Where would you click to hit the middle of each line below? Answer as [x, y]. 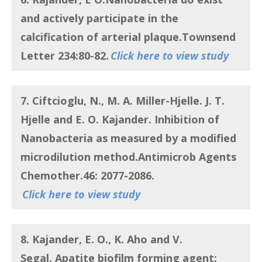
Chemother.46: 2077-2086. [87, 176]
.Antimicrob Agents [186, 157]
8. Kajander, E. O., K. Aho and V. [101, 239]
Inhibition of [187, 120]
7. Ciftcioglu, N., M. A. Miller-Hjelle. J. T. [123, 101]
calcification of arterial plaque [100, 37]
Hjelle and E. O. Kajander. [87, 120]
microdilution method [78, 157]
